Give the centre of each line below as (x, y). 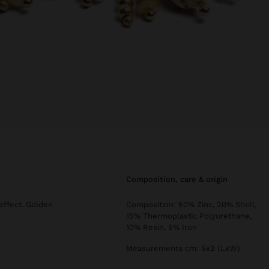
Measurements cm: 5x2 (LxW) (183, 248)
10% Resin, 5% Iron (162, 227)
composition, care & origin (180, 179)
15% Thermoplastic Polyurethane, (189, 216)
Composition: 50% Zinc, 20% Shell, (191, 204)
